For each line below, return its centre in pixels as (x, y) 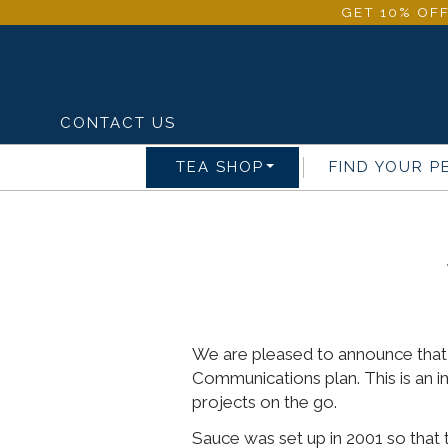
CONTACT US (118, 123)
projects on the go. (264, 402)
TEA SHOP (219, 167)
